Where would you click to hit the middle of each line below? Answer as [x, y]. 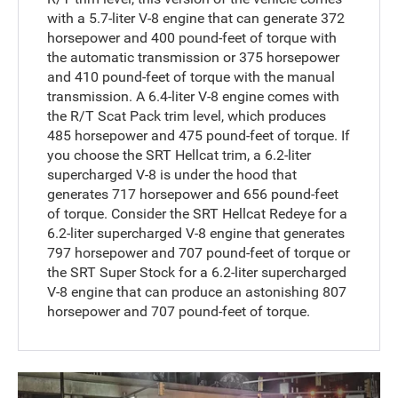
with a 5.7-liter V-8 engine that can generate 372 [196, 18]
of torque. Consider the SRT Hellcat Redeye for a [198, 213]
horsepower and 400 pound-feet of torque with [192, 37]
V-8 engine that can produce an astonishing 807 [197, 291]
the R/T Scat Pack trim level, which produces [187, 115]
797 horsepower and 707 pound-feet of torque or [199, 252]
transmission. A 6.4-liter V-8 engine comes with [194, 96]
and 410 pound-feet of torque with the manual [191, 76]
